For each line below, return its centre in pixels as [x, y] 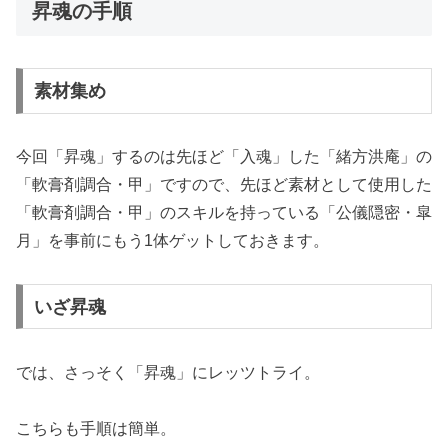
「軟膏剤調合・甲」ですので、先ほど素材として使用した [224, 184]
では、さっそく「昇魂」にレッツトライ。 [168, 372]
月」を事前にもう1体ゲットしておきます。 [172, 240]
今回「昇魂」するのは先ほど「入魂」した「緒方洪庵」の [224, 156]
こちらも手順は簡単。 [96, 429]
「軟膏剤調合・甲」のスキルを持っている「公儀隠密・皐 [224, 212]
